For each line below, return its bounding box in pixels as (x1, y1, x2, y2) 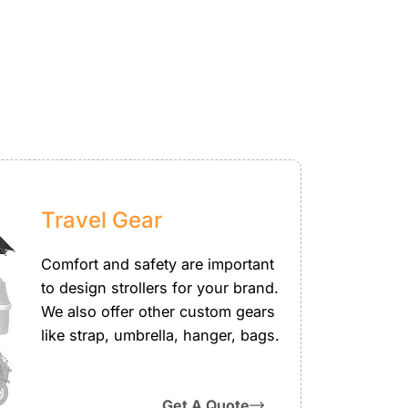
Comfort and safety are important (41, 254, 275, 273)
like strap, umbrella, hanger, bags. (41, 325, 280, 344)
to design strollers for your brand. (41, 278, 280, 297)
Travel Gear (41, 206, 163, 233)
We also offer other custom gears (41, 301, 276, 321)
